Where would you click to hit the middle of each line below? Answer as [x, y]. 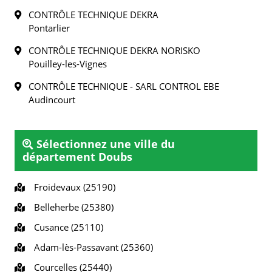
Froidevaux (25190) [72, 187]
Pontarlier [49, 28]
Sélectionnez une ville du [104, 144]
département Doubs [77, 157]
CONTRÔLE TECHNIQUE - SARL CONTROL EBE [120, 86]
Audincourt [52, 100]
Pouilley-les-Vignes [68, 64]
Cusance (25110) [66, 227]
